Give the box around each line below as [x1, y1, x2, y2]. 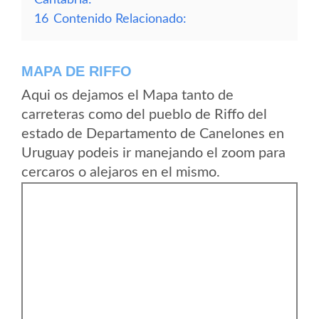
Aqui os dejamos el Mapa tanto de [21, 88, 234, 103]
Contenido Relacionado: [53, 13, 187, 25]
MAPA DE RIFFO [21, 63, 132, 79]
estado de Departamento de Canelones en [21, 127, 284, 141]
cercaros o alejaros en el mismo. [21, 165, 220, 179]
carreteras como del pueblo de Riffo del [21, 108, 267, 122]
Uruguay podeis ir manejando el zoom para [21, 146, 286, 160]
